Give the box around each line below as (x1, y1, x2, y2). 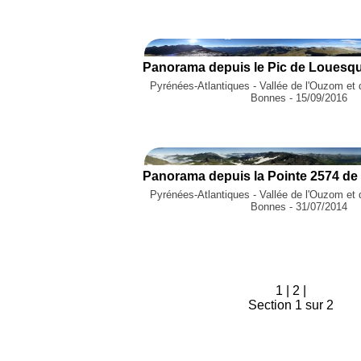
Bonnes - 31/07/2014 (250, 201, 347, 214)
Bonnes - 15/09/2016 (250, 91, 347, 104)
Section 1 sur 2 (247, 298, 334, 313)
